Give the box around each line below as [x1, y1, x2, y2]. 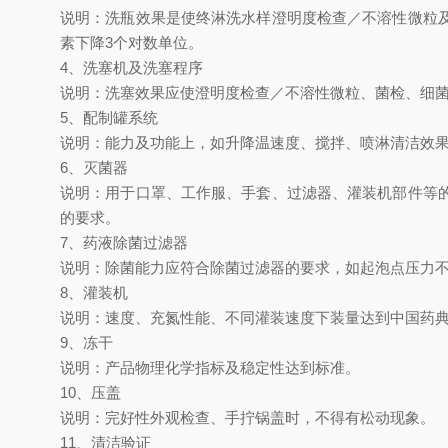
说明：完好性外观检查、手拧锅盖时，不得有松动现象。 [60, 409, 435, 426]
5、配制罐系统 [60, 109, 158, 126]
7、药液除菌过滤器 [60, 234, 188, 251]
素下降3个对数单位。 [60, 34, 203, 51]
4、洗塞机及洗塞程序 [60, 59, 203, 76]
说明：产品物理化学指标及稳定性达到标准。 [60, 359, 360, 376]
